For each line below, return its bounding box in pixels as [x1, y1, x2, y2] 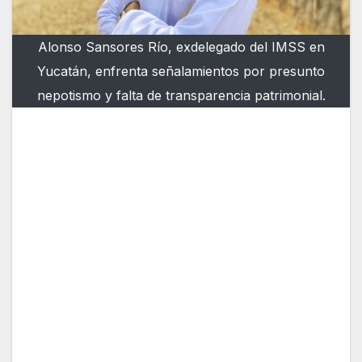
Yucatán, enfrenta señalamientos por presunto [37, 63, 325, 80]
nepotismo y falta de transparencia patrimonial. [36, 87, 326, 104]
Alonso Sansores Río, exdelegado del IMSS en [37, 39, 325, 56]
